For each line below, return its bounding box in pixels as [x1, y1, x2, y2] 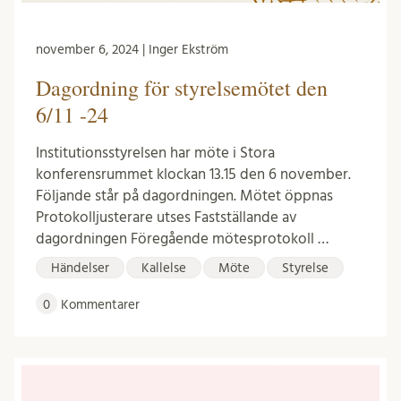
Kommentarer [57, 298, 140, 312]
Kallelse [141, 261, 186, 276]
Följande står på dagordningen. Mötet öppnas [36, 188, 333, 204]
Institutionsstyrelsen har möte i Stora [36, 145, 275, 161]
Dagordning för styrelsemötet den [36, 73, 328, 103]
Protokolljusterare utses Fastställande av [36, 209, 297, 226]
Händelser [51, 261, 109, 276]
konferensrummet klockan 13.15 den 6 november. [36, 166, 351, 183]
